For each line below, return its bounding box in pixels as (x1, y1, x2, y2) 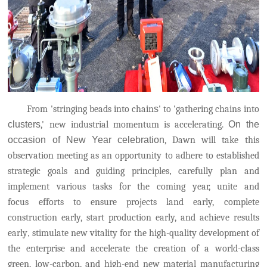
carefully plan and (178, 166, 259, 176)
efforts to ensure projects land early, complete (38, 197, 259, 207)
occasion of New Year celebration (8, 135, 164, 145)
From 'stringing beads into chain (27, 104, 154, 114)
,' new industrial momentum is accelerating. (41, 119, 224, 130)
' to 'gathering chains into (159, 104, 259, 114)
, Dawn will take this (164, 135, 259, 145)
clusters (8, 119, 41, 129)
